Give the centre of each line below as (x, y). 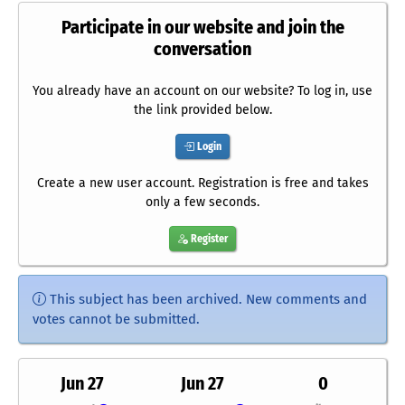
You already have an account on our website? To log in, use (202, 91)
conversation (202, 49)
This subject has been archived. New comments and (207, 300)
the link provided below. (202, 110)
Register (208, 239)
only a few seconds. (202, 202)
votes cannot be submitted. (116, 320)
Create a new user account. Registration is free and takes (202, 184)
